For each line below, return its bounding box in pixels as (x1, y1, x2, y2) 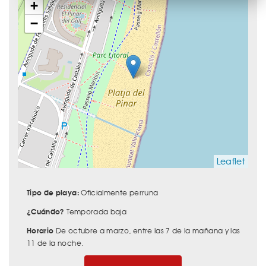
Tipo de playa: (27, 186, 79, 198)
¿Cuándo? (27, 205, 65, 217)
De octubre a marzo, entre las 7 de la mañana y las (53, 225, 240, 236)
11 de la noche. (27, 237, 84, 249)
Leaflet (216, 155, 245, 167)
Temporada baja (64, 206, 127, 217)
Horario (27, 224, 54, 236)
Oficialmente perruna (78, 187, 159, 198)
